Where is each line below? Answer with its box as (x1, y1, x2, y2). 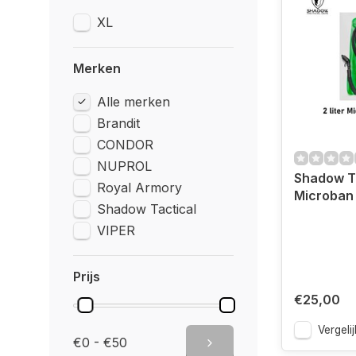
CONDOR (97, 137, 153, 153)
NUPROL (97, 158, 152, 174)
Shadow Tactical (97, 201, 196, 217)
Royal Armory (97, 180, 182, 195)
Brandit (97, 115, 140, 131)
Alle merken (97, 94, 170, 110)
